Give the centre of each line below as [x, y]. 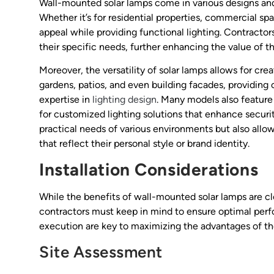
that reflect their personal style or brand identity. [144, 143]
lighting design [124, 99]
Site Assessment [101, 252]
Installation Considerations [149, 170]
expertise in [66, 99]
